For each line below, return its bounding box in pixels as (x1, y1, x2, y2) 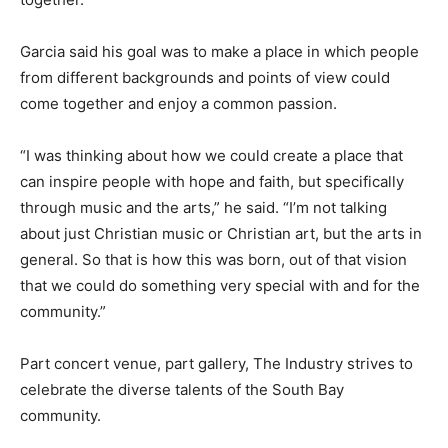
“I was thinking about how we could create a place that (20, 146, 403, 166)
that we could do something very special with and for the (20, 276, 420, 296)
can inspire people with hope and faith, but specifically (20, 172, 404, 192)
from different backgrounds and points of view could (20, 68, 390, 88)
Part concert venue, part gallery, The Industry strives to (20, 354, 413, 374)
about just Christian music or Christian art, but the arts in (20, 224, 422, 244)
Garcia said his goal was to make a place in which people (20, 42, 419, 62)
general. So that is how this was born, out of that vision (20, 250, 407, 270)
